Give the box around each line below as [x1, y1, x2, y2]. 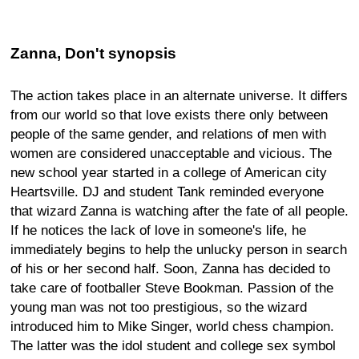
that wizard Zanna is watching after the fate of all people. [10, 203, 349, 219]
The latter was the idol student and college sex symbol [10, 337, 336, 353]
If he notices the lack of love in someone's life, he [10, 222, 306, 238]
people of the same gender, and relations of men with [10, 126, 326, 142]
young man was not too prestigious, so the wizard [10, 299, 307, 315]
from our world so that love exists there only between [10, 107, 328, 123]
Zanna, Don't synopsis [10, 44, 176, 62]
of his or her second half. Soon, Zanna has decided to [10, 260, 330, 276]
